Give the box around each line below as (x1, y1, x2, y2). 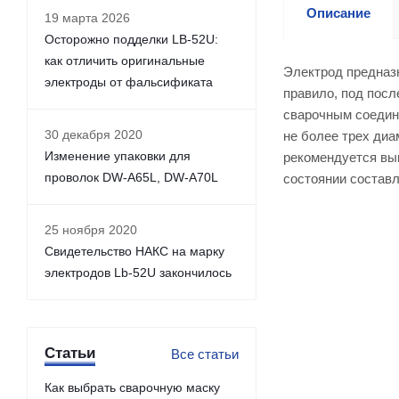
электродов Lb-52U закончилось (45, 265, 232, 280)
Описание (306, 5, 370, 20)
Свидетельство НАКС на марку (45, 244, 224, 258)
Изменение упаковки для (45, 149, 191, 163)
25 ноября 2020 (45, 223, 137, 237)
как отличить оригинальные (45, 53, 205, 68)
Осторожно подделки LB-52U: (45, 32, 218, 46)
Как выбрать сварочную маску (45, 380, 220, 395)
